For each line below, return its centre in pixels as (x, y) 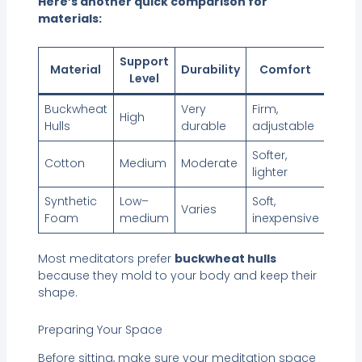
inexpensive (285, 219)
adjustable (283, 126)
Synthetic (70, 202)
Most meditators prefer (106, 259)
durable (203, 126)
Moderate (209, 164)
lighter (269, 173)
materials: (69, 18)
